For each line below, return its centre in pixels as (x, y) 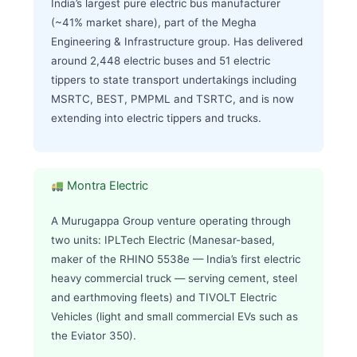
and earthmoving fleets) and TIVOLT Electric (163, 298)
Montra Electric (106, 186)
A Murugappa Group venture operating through (171, 221)
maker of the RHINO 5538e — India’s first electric (175, 259)
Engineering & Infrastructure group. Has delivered (177, 41)
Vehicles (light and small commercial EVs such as (174, 317)
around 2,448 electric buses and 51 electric (160, 60)
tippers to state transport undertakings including (173, 79)
